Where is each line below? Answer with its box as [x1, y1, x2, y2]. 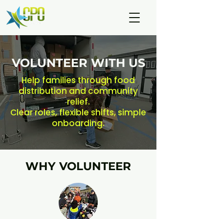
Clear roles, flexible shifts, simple [10, 107, 146, 118]
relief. [66, 96, 90, 108]
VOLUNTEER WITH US [11, 56, 145, 70]
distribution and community [19, 85, 138, 97]
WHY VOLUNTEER [25, 159, 131, 173]
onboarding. [52, 117, 105, 129]
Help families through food [22, 74, 135, 86]
